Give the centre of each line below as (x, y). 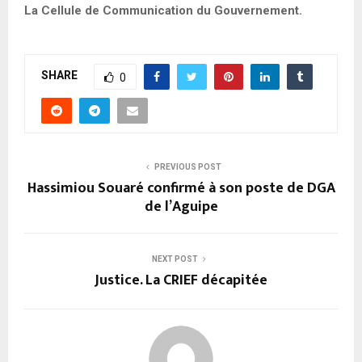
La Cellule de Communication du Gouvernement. (163, 10)
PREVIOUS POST (187, 166)
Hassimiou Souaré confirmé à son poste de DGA (181, 188)
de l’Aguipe (181, 206)
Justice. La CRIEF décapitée (181, 280)
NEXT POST (175, 259)
